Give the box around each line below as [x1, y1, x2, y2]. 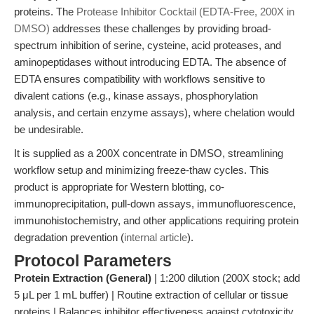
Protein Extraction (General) [14, 272, 151, 284]
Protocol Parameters [14, 252, 172, 270]
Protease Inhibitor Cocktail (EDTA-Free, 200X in [76, 6, 294, 18]
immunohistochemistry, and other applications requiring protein [14, 214, 299, 226]
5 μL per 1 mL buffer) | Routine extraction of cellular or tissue [14, 289, 288, 301]
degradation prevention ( [14, 231, 124, 243]
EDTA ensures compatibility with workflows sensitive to [14, 73, 265, 85]
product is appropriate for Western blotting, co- [14, 181, 224, 193]
